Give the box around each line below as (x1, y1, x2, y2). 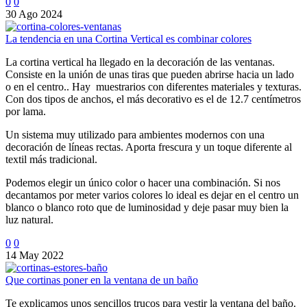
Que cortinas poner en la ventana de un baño (5, 273, 198, 286)
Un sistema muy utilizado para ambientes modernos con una (5, 128, 265, 140)
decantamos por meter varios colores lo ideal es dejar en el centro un (5, 188, 299, 201)
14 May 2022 (5, 249, 64, 261)
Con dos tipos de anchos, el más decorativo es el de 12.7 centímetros (5, 93, 301, 105)
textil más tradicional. (5, 153, 97, 165)
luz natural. (5, 213, 53, 225)
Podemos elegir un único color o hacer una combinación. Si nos (5, 176, 280, 188)
